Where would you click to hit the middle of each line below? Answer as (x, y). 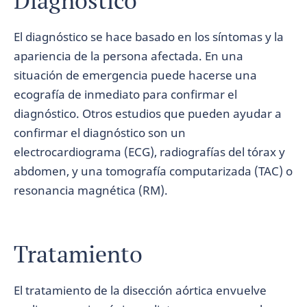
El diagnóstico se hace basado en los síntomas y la (149, 37)
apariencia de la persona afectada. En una (128, 56)
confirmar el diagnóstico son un (100, 133)
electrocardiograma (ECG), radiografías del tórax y (149, 152)
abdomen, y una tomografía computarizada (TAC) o (153, 171)
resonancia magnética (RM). (91, 190)
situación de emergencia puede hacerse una (135, 75)
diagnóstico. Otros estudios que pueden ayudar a (148, 113)
